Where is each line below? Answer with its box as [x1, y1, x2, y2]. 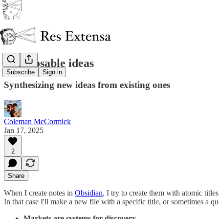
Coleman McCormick [4, 117, 71, 126]
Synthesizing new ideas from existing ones [4, 79, 170, 90]
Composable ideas [4, 56, 94, 69]
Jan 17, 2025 [4, 126, 44, 134]
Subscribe [6, 68, 35, 76]
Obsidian [75, 188, 103, 197]
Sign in [43, 68, 62, 76]
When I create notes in [4, 188, 75, 197]
